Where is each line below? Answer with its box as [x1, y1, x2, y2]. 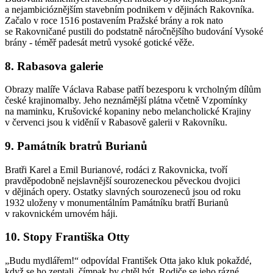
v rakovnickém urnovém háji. [5, 208, 118, 219]
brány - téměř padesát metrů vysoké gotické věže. [5, 37, 194, 48]
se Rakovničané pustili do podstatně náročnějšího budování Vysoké [5, 26, 263, 37]
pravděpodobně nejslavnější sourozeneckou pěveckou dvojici [5, 175, 240, 186]
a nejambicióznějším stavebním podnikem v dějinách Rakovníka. [5, 4, 254, 15]
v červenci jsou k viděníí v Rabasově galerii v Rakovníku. [5, 117, 227, 128]
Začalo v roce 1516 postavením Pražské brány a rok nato [5, 15, 223, 26]
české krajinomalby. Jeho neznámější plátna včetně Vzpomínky [5, 95, 247, 106]
